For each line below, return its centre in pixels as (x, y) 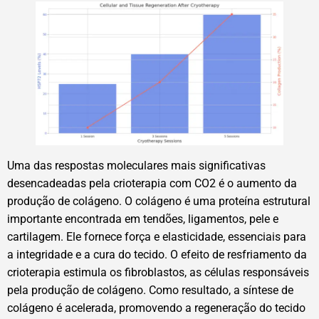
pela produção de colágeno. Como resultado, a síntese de (150, 291)
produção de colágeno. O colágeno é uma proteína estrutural (159, 202)
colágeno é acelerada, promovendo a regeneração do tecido (156, 308)
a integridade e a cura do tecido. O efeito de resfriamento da (157, 255)
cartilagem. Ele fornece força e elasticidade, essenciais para (157, 237)
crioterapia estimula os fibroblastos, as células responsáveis (158, 273)
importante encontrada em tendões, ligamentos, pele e (143, 219)
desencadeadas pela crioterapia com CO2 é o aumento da (152, 184)
